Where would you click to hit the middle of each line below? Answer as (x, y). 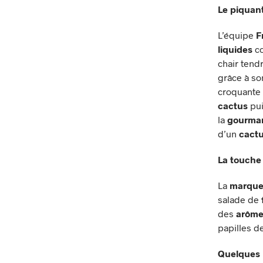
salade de (240, 199)
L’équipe (237, 35)
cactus (233, 105)
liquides (235, 49)
